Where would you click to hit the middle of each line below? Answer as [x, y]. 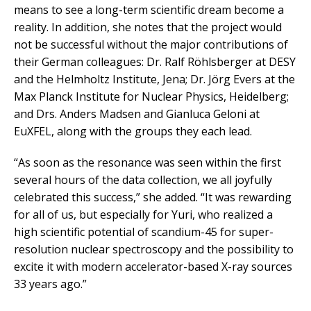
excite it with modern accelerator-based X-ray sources [153, 267]
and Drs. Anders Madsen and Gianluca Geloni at [137, 114]
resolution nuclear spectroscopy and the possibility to [154, 250]
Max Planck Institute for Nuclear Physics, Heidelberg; [151, 97]
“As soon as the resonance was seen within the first [148, 163]
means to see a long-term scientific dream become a [149, 10]
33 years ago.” [50, 284]
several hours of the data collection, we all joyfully [143, 180]
